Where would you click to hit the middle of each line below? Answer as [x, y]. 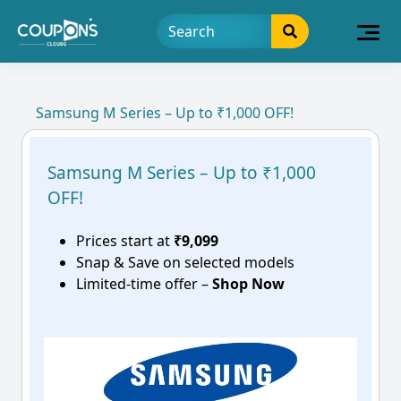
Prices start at [123, 241]
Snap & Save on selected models [185, 262]
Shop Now [248, 284]
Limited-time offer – [144, 284]
